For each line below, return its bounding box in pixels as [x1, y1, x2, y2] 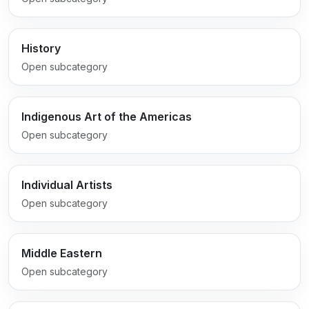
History [21, 41, 61, 55]
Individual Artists [21, 177, 112, 192]
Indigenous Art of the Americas [21, 109, 192, 123]
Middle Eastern [21, 246, 102, 260]
